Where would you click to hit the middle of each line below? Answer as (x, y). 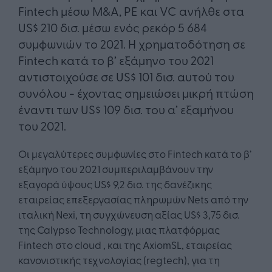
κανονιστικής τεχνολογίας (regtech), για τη (119, 260)
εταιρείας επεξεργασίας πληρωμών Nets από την (133, 199)
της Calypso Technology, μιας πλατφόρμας (119, 229)
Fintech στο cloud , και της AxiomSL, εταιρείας (125, 245)
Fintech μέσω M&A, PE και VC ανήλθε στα (131, 11)
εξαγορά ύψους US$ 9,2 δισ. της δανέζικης (115, 184)
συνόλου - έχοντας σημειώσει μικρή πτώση (136, 93)
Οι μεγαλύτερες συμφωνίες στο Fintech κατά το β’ (135, 154)
